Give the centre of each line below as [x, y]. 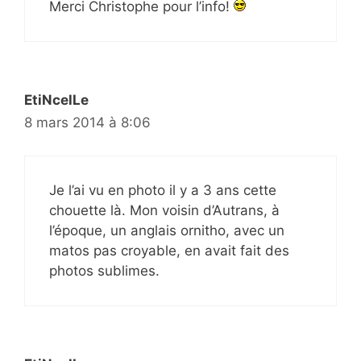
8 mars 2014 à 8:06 [87, 122]
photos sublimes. [104, 270]
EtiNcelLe [56, 100]
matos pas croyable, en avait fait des [169, 250]
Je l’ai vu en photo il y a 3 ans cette [163, 190]
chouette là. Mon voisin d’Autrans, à [164, 210]
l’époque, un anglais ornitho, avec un [167, 230]
